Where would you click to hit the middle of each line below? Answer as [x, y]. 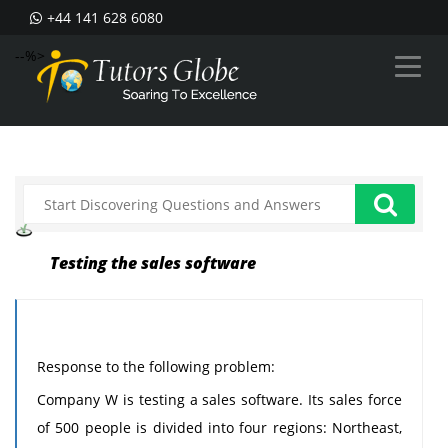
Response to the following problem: [156, 366]
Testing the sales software [153, 263]
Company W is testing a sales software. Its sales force [219, 399]
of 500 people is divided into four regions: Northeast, [219, 427]
